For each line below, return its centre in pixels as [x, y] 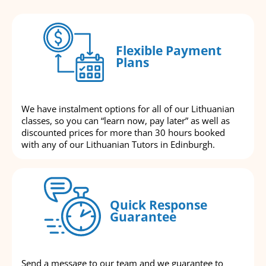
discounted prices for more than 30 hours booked [123, 132]
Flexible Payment [168, 51]
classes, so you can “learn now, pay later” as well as [126, 120]
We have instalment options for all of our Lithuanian [128, 108]
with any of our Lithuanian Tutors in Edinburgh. [118, 144]
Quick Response [159, 205]
